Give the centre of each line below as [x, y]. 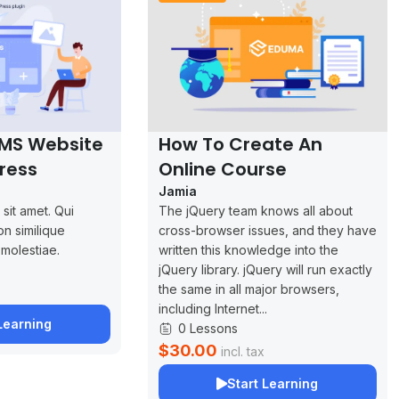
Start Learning [273, 383]
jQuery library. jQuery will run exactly [265, 269]
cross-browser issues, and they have [267, 230]
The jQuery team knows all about [255, 210]
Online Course [222, 169]
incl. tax [242, 351]
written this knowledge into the [248, 249]
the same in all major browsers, [248, 289]
